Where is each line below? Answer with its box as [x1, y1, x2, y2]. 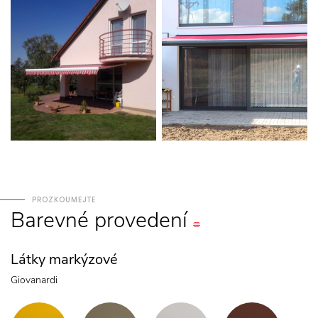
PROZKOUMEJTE [32, 194, 96, 205]
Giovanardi [11, 273, 57, 287]
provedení [94, 205, 187, 235]
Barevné [11, 205, 89, 235]
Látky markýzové [11, 249, 118, 269]
